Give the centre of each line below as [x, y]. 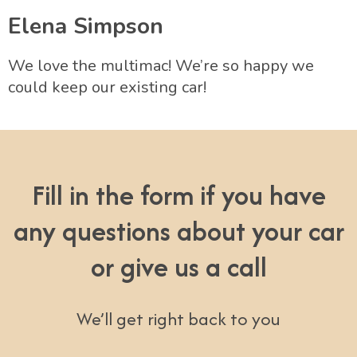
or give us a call [178, 267]
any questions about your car [178, 231]
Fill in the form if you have [178, 195]
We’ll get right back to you [178, 318]
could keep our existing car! [107, 87]
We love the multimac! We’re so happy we [161, 65]
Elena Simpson [86, 26]
